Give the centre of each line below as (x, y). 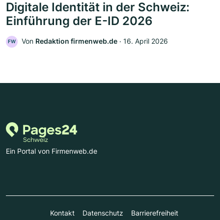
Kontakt (62, 213)
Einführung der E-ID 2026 (79, 21)
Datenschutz (103, 213)
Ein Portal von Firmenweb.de (52, 151)
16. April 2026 (146, 41)
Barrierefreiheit (154, 213)
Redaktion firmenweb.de (76, 41)
